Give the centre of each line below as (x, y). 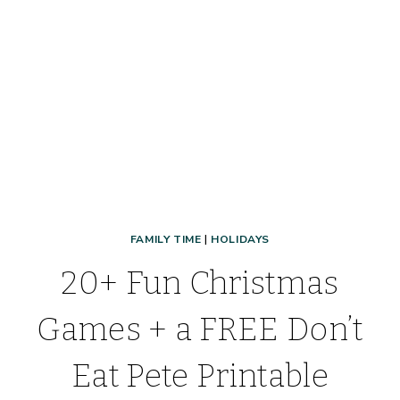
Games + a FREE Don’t (200, 330)
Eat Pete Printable (200, 376)
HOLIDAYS (241, 240)
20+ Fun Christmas (200, 283)
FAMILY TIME (166, 240)
